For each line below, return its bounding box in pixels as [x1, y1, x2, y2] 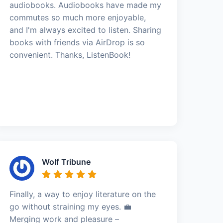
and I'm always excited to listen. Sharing [9, 24, 162, 35]
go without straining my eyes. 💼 [9, 201, 132, 212]
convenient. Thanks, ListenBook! [9, 49, 131, 60]
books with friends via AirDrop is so [9, 37, 145, 47]
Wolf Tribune [42, 156, 91, 167]
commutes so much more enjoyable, [9, 12, 146, 22]
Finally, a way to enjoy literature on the [9, 189, 156, 199]
